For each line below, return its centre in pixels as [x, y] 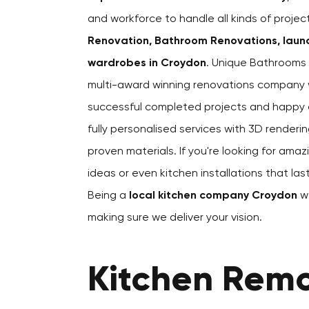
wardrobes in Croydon [147, 63]
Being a [108, 196]
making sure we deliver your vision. [175, 218]
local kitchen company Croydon [213, 196]
